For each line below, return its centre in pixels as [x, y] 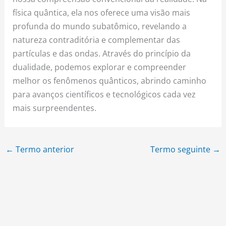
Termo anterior [44, 149]
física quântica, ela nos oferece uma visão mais [102, 13]
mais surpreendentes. [55, 108]
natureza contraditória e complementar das [97, 40]
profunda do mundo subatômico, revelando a [100, 26]
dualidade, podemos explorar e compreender [100, 67]
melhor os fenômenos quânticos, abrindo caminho [110, 81]
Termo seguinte [182, 149]
